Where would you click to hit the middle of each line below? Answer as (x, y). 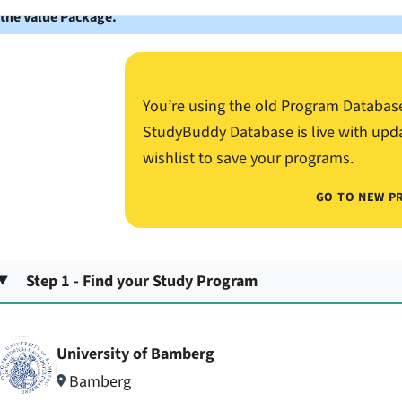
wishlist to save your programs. (248, 158)
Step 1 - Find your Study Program (142, 281)
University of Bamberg (135, 354)
